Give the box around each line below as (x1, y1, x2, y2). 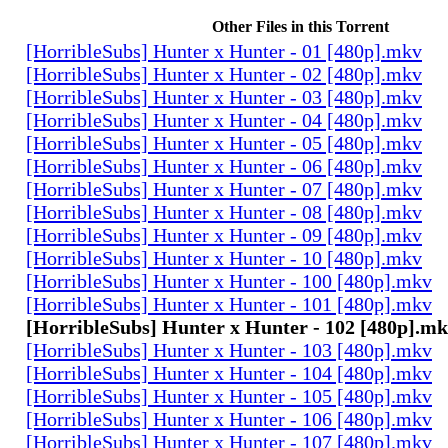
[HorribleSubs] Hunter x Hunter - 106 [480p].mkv (26, 407, 432, 430)
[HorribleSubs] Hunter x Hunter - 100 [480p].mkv (26, 269, 432, 292)
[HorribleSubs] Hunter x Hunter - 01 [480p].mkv (26, 39, 422, 62)
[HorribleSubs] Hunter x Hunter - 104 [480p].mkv (26, 361, 432, 384)
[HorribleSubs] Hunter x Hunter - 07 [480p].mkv (26, 177, 422, 200)
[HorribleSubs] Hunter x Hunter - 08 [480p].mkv (26, 200, 422, 223)
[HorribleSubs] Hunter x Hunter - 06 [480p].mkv (26, 154, 422, 177)
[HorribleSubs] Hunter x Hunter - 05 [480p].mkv (26, 131, 422, 154)
